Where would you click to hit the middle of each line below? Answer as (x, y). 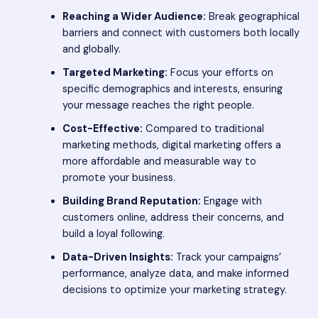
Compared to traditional (203, 128)
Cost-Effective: (102, 128)
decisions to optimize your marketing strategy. (174, 290)
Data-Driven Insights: (117, 257)
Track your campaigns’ (227, 257)
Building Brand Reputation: (131, 201)
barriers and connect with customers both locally (181, 33)
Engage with (231, 201)
